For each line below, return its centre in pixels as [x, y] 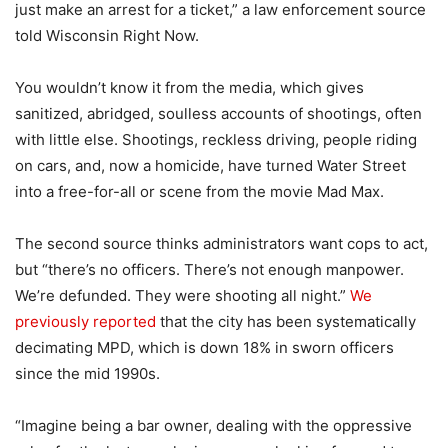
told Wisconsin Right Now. [107, 36]
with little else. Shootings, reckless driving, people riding [216, 140]
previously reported [85, 322]
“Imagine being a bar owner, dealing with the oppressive [213, 426]
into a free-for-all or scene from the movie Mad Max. [199, 192]
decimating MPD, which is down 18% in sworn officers [204, 348]
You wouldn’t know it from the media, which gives [189, 88]
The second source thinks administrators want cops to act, [221, 244]
